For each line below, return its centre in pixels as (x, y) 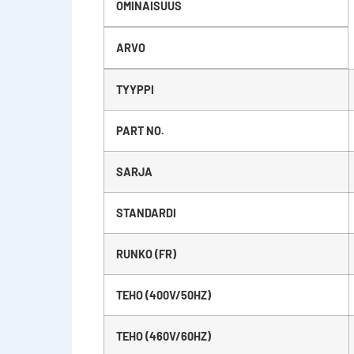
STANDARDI (146, 213)
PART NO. (140, 130)
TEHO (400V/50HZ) (163, 295)
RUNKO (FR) (146, 254)
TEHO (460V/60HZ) (163, 336)
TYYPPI (135, 89)
